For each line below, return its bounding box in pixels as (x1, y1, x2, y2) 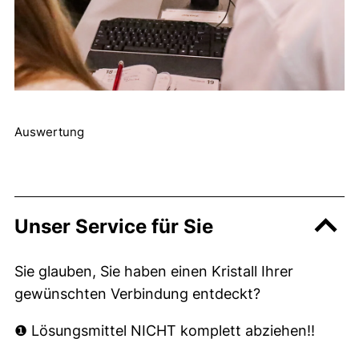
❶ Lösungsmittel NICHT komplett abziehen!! (14, 322, 315, 339)
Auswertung (14, 124, 84, 139)
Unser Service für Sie (14, 215, 213, 238)
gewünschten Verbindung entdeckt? (14, 285, 260, 302)
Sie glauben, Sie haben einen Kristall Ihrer (14, 263, 293, 280)
